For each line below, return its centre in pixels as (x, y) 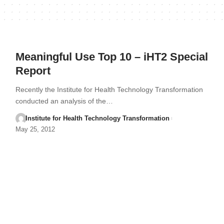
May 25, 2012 (35, 129)
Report (33, 71)
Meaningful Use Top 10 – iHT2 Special (111, 57)
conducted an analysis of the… (64, 101)
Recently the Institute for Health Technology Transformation (109, 89)
